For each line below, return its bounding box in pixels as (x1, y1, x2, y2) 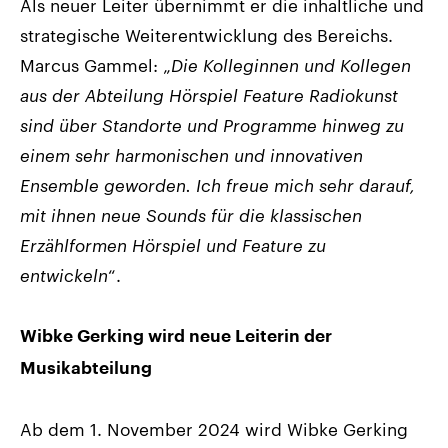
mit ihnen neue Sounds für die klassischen (20, 204, 362, 225)
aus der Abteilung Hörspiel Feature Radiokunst (20, 84, 398, 105)
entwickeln (20, 264, 108, 285)
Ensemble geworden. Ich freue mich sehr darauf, (20, 174, 415, 195)
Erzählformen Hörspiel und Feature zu (20, 234, 326, 255)
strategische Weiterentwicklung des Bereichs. (20, 24, 393, 45)
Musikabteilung (20, 359, 152, 377)
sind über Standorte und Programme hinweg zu (20, 114, 404, 135)
